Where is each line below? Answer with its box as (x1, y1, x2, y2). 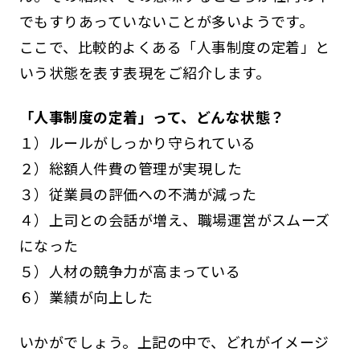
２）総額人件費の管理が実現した (18, 157, 243, 179)
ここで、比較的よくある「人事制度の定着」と (18, 35, 330, 57)
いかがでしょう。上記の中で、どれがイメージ (18, 331, 329, 353)
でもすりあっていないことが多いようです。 (18, 10, 314, 31)
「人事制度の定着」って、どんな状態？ (18, 106, 285, 128)
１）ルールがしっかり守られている (18, 132, 256, 153)
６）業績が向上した (18, 286, 153, 308)
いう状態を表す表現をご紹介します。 (18, 61, 271, 83)
